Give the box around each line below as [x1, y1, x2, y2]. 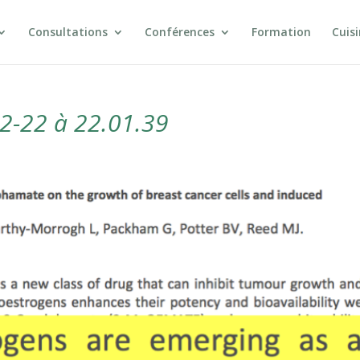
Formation [251, 24, 311, 39]
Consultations [27, 24, 108, 39]
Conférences [144, 24, 215, 39]
